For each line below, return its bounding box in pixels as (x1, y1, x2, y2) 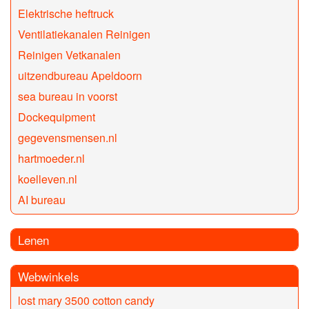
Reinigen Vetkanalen (18, 47, 121, 63)
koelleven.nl (18, 171, 77, 188)
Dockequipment (18, 109, 95, 126)
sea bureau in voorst (18, 88, 117, 105)
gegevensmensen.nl (18, 130, 117, 146)
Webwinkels (18, 268, 79, 286)
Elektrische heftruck (18, 6, 114, 22)
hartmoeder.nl (18, 150, 85, 167)
